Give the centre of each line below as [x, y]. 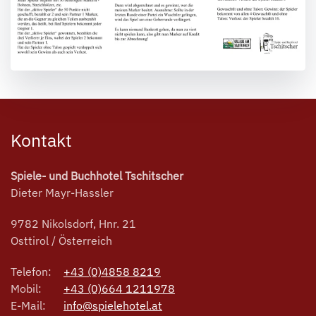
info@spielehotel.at [113, 305]
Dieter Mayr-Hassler [62, 192]
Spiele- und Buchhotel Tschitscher [97, 175]
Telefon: [31, 271]
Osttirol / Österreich [61, 240]
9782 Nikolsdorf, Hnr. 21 [73, 223]
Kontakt [41, 140]
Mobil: [26, 288]
